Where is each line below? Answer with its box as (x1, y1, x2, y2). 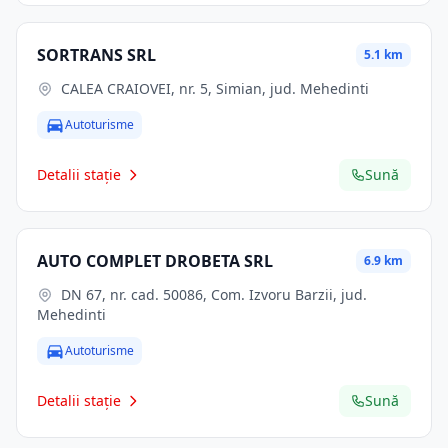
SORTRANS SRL (37, 44, 156, 66)
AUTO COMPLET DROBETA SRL (37, 250, 273, 272)
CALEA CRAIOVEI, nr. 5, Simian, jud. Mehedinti (61, 79, 369, 98)
